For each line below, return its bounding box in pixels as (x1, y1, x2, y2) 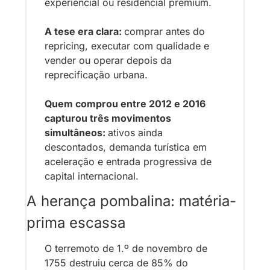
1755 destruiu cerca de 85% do (45, 256, 188, 269)
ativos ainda (108, 126, 163, 139)
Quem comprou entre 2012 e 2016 (45, 97, 206, 110)
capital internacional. (45, 169, 139, 182)
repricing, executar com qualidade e (45, 39, 209, 52)
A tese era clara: (45, 25, 124, 37)
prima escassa (27, 213, 125, 231)
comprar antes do (124, 25, 205, 37)
